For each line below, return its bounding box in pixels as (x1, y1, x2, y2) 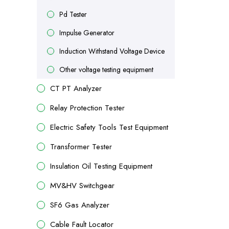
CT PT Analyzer (50, 83, 102, 94)
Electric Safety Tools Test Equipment (50, 122, 168, 133)
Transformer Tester (50, 141, 112, 152)
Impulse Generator (59, 28, 114, 38)
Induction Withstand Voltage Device (59, 46, 165, 56)
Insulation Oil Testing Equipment (50, 161, 152, 172)
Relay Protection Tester (50, 102, 125, 113)
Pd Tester (59, 9, 87, 19)
